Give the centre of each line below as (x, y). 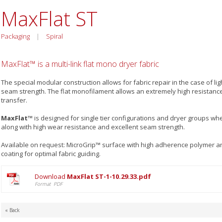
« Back (12, 210)
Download (51, 176)
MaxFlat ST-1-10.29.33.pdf (109, 176)
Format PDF (48, 184)
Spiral (54, 36)
